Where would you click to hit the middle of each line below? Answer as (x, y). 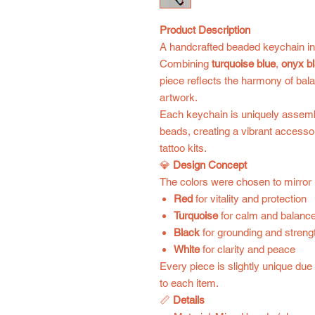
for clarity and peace (247, 249)
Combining (186, 64)
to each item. (189, 283)
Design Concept (210, 165)
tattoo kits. (183, 148)
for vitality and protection (250, 199)
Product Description (205, 30)
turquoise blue (244, 64)
